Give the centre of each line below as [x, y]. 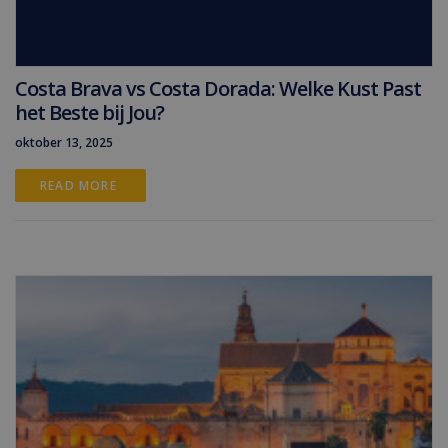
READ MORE [80, 185]
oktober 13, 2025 [64, 142]
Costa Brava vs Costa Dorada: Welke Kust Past [218, 88]
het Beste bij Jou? [89, 112]
